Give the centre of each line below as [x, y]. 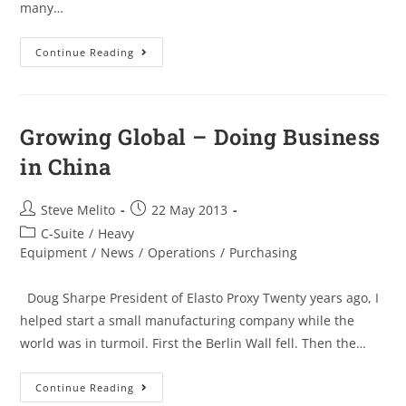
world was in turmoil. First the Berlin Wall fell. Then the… [193, 343]
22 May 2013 [190, 209]
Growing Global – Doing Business [201, 136]
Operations [182, 252]
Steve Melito [78, 209]
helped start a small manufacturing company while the [188, 320]
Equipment [54, 252]
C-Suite [63, 233]
